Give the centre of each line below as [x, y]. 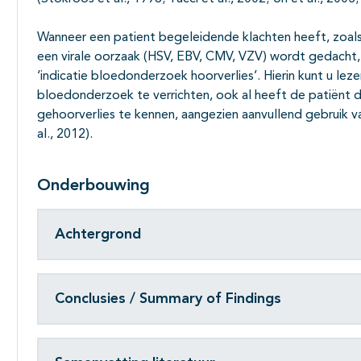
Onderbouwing [93, 187]
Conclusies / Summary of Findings [168, 299]
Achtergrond [98, 234]
